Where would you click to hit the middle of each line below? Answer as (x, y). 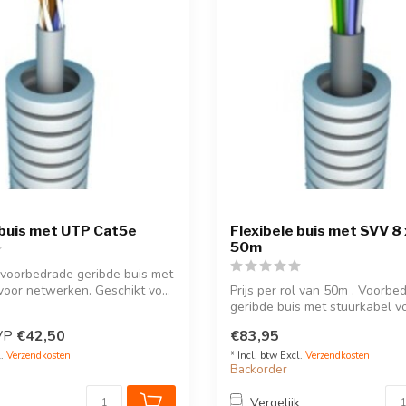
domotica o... (266, 324)
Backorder (259, 369)
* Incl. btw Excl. (268, 355)
